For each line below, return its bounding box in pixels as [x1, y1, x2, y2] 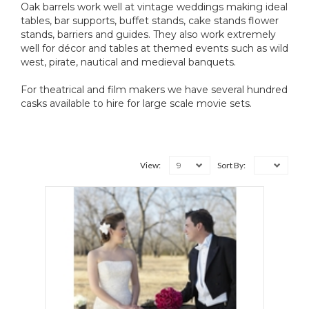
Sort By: [217, 160, 247, 170]
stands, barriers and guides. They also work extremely [21, 28, 276, 41]
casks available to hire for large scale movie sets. [21, 97, 252, 110]
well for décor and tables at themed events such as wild [21, 42, 288, 54]
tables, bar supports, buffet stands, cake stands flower [21, 14, 279, 27]
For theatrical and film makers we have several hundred [21, 83, 288, 96]
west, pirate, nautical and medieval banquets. [21, 56, 236, 68]
